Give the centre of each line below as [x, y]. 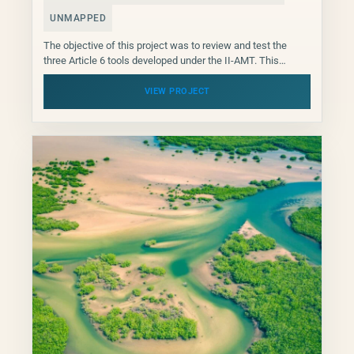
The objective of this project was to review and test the [165, 46]
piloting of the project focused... [114, 76]
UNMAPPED [78, 19]
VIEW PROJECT [177, 92]
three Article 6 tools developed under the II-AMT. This [161, 61]
